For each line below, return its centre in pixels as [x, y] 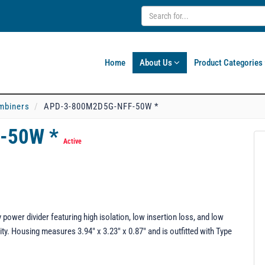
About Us [157, 63]
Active [72, 141]
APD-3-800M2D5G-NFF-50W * [101, 106]
